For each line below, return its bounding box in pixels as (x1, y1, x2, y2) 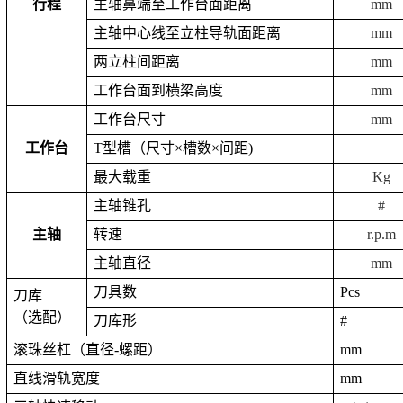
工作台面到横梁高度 (94, 83, 224, 98)
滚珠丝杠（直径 (13, 342, 115, 357)
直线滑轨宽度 (13, 371, 101, 386)
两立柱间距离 (94, 54, 181, 69)
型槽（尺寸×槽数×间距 (103, 140, 249, 156)
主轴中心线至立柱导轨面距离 (94, 25, 282, 40)
